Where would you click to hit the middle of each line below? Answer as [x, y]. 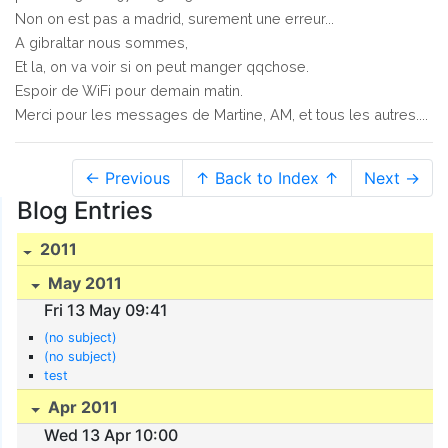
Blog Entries [85, 210]
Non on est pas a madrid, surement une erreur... [174, 18]
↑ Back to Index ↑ [267, 177]
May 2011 [83, 283]
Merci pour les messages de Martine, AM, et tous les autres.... [221, 114]
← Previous [127, 177]
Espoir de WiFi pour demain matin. [129, 90]
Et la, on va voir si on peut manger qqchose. [162, 66]
